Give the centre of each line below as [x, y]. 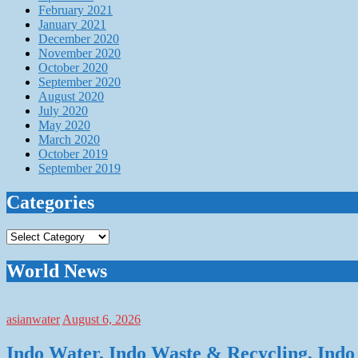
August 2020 [71, 97]
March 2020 [69, 140]
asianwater [33, 319]
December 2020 [79, 39]
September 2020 [80, 82]
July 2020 [63, 111]
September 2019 [80, 169]
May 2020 [64, 125]
